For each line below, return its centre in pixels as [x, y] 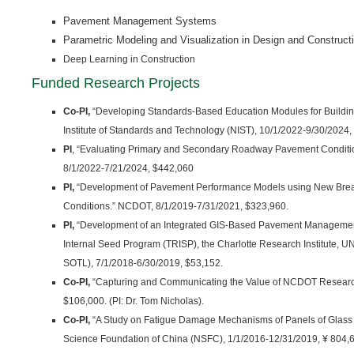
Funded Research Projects [116, 83]
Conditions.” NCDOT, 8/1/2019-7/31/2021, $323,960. [176, 206]
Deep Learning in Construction [129, 59]
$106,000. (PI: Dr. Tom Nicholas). [134, 301]
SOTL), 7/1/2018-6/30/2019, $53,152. [143, 263]
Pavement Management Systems [140, 21]
